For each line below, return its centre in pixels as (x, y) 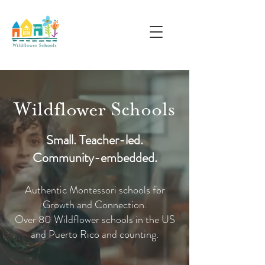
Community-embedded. (95, 158)
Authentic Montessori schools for (95, 190)
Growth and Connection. (95, 205)
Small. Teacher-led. (95, 140)
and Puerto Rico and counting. (95, 234)
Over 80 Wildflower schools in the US (95, 219)
